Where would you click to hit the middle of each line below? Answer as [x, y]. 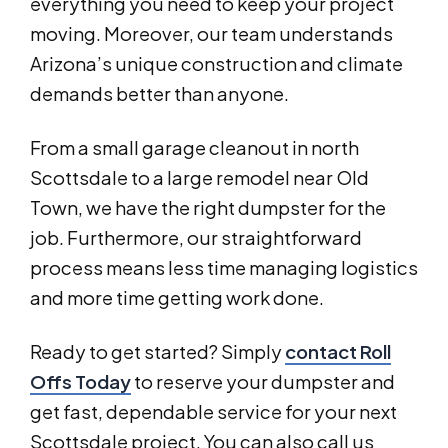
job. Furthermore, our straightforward [196, 238]
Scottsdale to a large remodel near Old [199, 178]
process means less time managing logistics [224, 268]
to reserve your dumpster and [263, 382]
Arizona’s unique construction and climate [216, 64]
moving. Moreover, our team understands [211, 34]
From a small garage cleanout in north [194, 148]
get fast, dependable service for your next [213, 412]
